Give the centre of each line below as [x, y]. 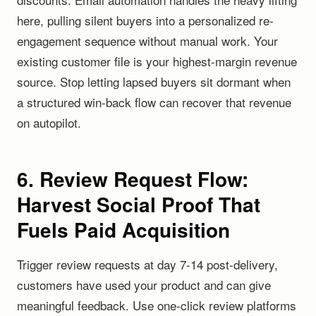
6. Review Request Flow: [133, 179]
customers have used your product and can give [144, 285]
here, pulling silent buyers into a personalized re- [145, 20]
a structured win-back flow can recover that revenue [154, 102]
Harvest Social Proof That [139, 204]
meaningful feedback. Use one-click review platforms [157, 305]
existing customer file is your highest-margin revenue [157, 61]
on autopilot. [49, 122]
